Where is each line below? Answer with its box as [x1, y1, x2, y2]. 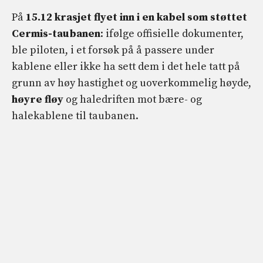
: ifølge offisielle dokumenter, [100, 26, 244, 41]
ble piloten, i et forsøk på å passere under [12, 43, 214, 57]
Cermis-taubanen [12, 26, 100, 41]
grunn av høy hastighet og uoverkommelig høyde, [12, 76, 251, 90]
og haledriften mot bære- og [63, 92, 202, 106]
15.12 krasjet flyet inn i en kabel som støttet [26, 10, 247, 24]
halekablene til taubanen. [12, 109, 139, 123]
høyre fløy [12, 92, 63, 106]
